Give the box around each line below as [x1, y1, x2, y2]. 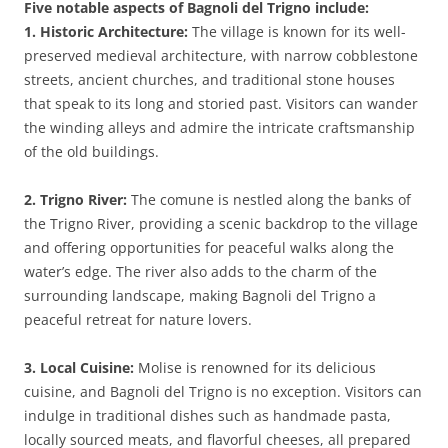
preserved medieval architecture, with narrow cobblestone [24, 46, 418, 65]
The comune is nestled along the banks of [127, 190, 411, 209]
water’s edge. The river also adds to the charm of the [24, 262, 377, 281]
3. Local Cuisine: [24, 358, 134, 377]
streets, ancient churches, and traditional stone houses [24, 70, 395, 89]
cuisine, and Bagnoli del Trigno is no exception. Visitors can [24, 382, 422, 401]
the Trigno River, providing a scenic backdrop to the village [24, 214, 418, 233]
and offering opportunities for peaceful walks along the [24, 238, 394, 257]
